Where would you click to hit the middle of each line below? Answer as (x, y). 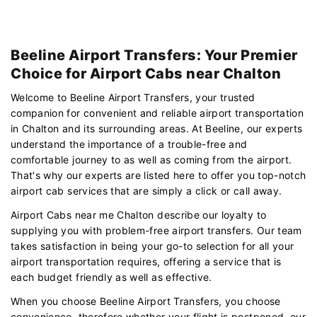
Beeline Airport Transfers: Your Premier (154, 55)
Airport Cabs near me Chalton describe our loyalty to (139, 214)
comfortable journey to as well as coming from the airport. (151, 159)
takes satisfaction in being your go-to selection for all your (152, 246)
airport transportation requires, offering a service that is (146, 261)
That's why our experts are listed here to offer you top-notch (158, 175)
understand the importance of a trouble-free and (129, 144)
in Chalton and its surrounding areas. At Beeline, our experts (157, 128)
